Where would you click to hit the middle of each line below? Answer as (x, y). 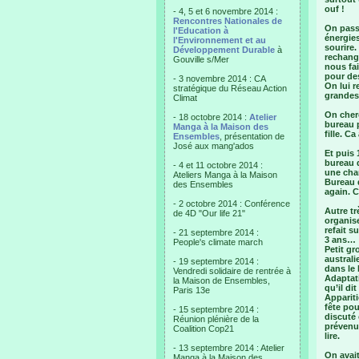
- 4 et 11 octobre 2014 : (218, 165)
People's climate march (218, 242)
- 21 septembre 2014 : (216, 232)
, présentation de (252, 136)
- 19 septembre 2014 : (216, 261)
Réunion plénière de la (216, 319)
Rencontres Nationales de (228, 21)
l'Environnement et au (220, 40)
